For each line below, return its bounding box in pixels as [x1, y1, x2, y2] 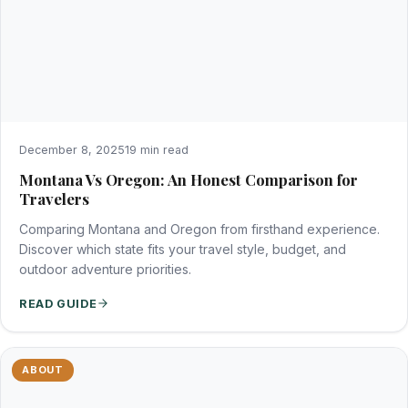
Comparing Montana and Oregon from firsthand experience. [19, 220, 380, 237]
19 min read [125, 142, 189, 157]
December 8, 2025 [19, 142, 125, 157]
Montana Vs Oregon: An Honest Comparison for [19, 168, 358, 189]
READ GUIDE [19, 296, 97, 311]
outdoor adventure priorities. [19, 260, 191, 277]
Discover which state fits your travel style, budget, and [19, 240, 346, 257]
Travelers [19, 188, 89, 209]
